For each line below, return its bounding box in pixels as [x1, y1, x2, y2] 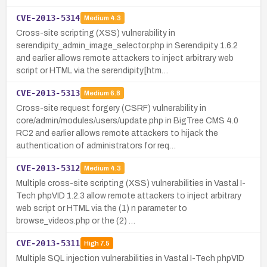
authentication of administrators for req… [16, 141, 176, 150]
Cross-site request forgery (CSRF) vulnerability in [16, 103, 206, 113]
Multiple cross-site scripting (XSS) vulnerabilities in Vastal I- [16, 178, 246, 188]
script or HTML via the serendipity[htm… [16, 66, 168, 75]
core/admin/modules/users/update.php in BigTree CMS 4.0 [16, 116, 238, 125]
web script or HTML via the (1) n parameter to [16, 203, 187, 213]
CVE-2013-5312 [16, 163, 80, 173]
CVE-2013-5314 [16, 13, 80, 23]
